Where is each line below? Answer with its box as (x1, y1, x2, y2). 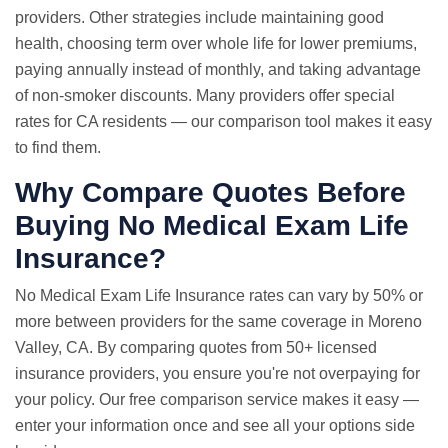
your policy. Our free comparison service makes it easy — (15, 391, 419, 408)
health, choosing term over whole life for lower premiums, (15, 35, 417, 52)
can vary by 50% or (284, 287, 423, 304)
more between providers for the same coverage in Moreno (15, 313, 422, 330)
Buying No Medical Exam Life (15, 210, 409, 241)
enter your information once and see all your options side (15, 417, 415, 434)
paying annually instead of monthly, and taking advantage (15, 61, 421, 78)
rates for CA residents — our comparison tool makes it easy (15, 113, 432, 130)
